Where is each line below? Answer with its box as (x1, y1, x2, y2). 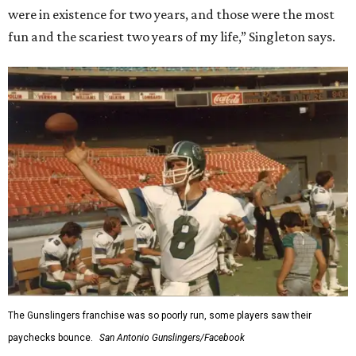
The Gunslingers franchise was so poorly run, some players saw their (8, 310, 311, 322)
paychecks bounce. (8, 332, 93, 344)
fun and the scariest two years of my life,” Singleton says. (8, 29, 335, 44)
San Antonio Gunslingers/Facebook (99, 332, 245, 344)
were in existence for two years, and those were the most (8, 6, 335, 22)
